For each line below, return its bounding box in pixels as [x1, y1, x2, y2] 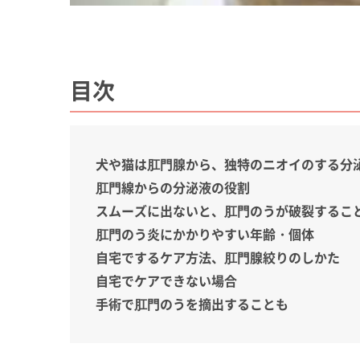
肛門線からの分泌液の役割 [96, 177, 250, 197]
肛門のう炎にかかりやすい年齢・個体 [96, 223, 314, 243]
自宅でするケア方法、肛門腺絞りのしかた [96, 247, 340, 267]
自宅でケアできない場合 [96, 270, 237, 290]
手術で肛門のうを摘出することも [96, 293, 288, 313]
